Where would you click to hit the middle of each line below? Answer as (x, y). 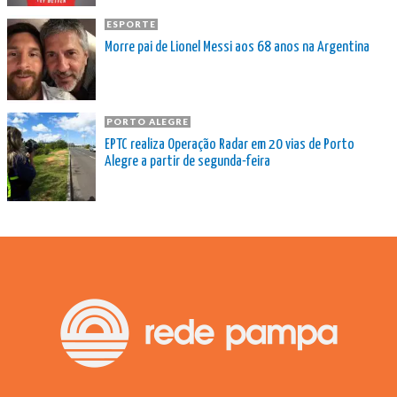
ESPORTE (131, 24)
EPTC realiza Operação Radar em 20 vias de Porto (230, 145)
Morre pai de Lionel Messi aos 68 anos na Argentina (237, 48)
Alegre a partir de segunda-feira (187, 162)
